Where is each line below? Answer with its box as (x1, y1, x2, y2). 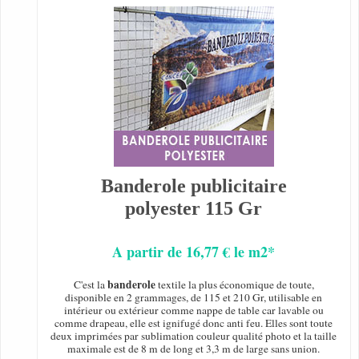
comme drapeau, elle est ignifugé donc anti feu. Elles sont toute (54, 316, 333, 331)
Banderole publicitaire (100, 175, 287, 197)
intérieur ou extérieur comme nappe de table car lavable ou (63, 303, 324, 318)
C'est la (73, 277, 107, 292)
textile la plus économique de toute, (155, 277, 314, 292)
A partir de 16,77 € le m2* (112, 241, 276, 263)
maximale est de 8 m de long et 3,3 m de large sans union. (67, 341, 321, 357)
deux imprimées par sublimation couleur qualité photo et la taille (50, 329, 337, 344)
